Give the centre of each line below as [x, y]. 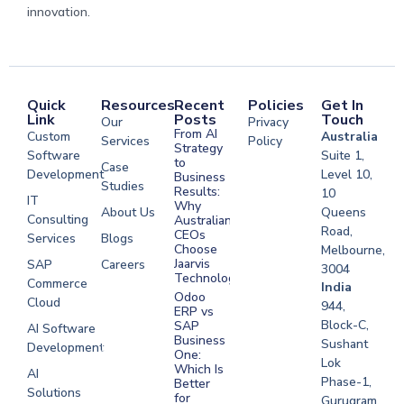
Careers [123, 265]
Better [193, 384]
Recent [200, 106]
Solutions [54, 393]
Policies [275, 106]
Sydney [122, 386]
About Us [128, 213]
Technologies [213, 279]
